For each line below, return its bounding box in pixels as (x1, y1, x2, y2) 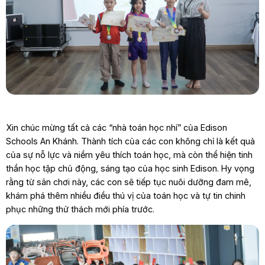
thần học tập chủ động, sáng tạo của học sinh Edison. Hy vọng (5, 163, 254, 173)
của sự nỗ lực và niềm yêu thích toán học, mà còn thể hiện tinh (5, 149, 253, 160)
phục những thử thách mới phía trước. (5, 203, 154, 214)
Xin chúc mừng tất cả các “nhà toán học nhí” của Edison (5, 122, 227, 132)
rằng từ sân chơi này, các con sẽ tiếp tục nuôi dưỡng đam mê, (5, 176, 251, 187)
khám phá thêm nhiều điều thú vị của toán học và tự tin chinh (5, 190, 245, 201)
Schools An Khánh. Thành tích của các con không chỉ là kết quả (5, 135, 255, 146)
